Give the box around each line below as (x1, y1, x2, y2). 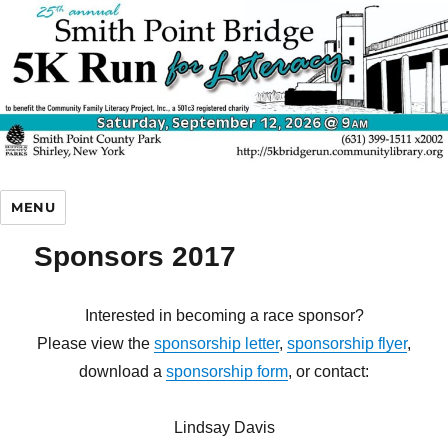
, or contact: (288, 363, 369, 381)
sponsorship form (166, 363, 288, 381)
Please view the (37, 335, 154, 353)
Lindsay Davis (173, 419, 275, 437)
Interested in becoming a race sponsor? (84, 307, 364, 325)
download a (79, 363, 166, 381)
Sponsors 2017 (34, 241, 237, 273)
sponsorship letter (154, 335, 279, 353)
